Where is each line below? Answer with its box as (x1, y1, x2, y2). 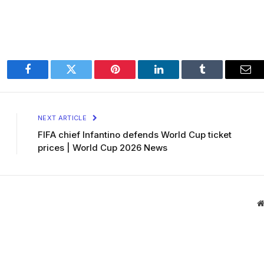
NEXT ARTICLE (38, 114, 89, 123)
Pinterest (114, 72, 151, 84)
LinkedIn (157, 72, 197, 84)
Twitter (70, 72, 101, 84)
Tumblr (201, 72, 233, 84)
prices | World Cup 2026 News (38, 142, 167, 154)
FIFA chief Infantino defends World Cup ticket (38, 129, 232, 141)
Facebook (27, 72, 68, 84)
